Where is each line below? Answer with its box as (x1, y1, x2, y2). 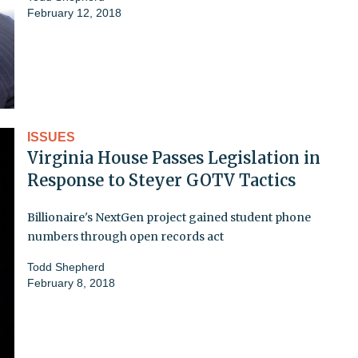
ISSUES (27, 129, 75, 144)
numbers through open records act (27, 229, 224, 244)
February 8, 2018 (27, 276, 115, 289)
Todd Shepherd (27, 260, 105, 273)
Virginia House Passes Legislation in (27, 147, 320, 168)
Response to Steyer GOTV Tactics (27, 169, 296, 190)
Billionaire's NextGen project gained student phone (27, 209, 311, 225)
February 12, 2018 (27, 6, 121, 19)
